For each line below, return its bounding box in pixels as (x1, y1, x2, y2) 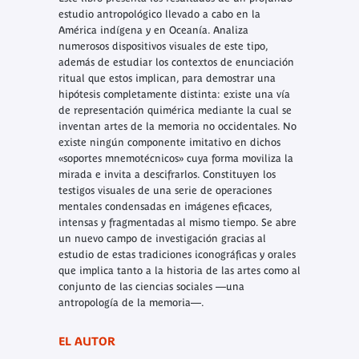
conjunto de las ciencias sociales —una (58, 280, 244, 293)
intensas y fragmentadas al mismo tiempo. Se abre (58, 216, 296, 229)
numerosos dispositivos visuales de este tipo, (58, 40, 268, 53)
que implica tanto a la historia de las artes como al (58, 264, 301, 277)
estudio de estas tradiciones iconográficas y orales (58, 248, 296, 261)
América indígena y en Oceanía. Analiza (58, 24, 248, 37)
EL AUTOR (58, 335, 115, 349)
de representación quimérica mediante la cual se (58, 104, 292, 117)
